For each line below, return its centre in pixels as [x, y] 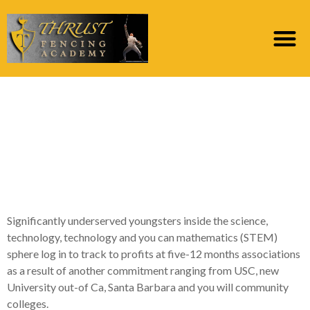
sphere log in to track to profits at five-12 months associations [154, 253]
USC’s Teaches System [146, 186]
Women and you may [140, 97]
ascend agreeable [119, 156]
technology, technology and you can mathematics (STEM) [142, 237]
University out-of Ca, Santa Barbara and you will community [148, 286]
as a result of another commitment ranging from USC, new [143, 270]
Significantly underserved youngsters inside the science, [137, 220]
